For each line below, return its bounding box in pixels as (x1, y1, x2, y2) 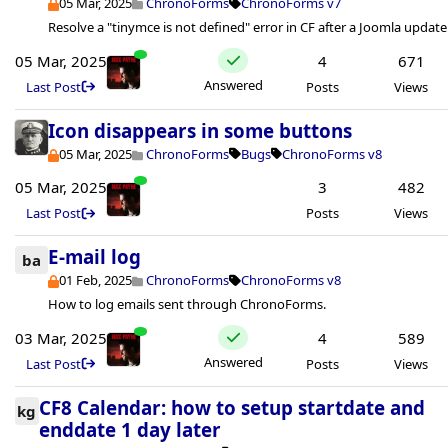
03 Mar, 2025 (15, 327, 107, 348)
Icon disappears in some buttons (48, 117, 352, 143)
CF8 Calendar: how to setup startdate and (38, 394, 425, 420)
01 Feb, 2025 (59, 271, 133, 290)
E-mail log (48, 244, 141, 270)
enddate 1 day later (38, 416, 221, 442)
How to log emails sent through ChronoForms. (48, 295, 326, 314)
